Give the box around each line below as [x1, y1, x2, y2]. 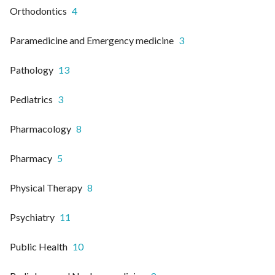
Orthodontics [10, 5, 67, 17]
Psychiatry [10, 211, 55, 223]
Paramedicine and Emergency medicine [10, 34, 174, 47]
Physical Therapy [10, 182, 82, 194]
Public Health [10, 241, 68, 253]
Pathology [10, 64, 53, 76]
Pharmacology [10, 123, 71, 135]
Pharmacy [10, 152, 52, 165]
